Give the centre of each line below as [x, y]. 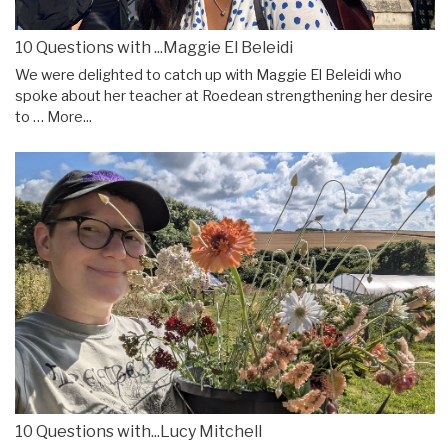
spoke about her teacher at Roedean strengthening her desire [224, 95]
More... [69, 116]
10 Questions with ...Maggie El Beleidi [154, 47]
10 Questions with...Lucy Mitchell [138, 432]
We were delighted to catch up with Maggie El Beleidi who [208, 74]
